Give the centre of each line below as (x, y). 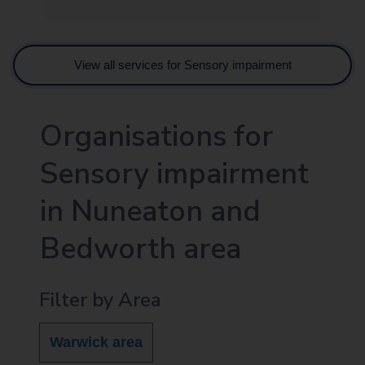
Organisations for (156, 136)
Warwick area (96, 342)
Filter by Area (100, 299)
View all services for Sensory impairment (182, 64)
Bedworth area (141, 248)
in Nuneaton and (150, 211)
